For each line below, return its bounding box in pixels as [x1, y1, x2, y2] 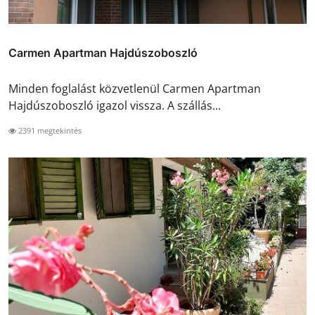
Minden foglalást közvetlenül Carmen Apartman [8, 80, 261, 96]
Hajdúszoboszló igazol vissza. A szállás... [8, 97, 221, 113]
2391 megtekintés [16, 124, 82, 136]
